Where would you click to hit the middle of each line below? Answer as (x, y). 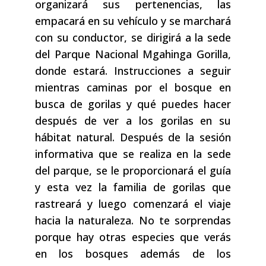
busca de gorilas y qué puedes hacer (133, 104)
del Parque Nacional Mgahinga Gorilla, (133, 54)
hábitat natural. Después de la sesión (133, 137)
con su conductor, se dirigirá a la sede (133, 38)
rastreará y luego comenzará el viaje (133, 204)
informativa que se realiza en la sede (133, 154)
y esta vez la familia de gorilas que (133, 187)
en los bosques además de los (133, 254)
